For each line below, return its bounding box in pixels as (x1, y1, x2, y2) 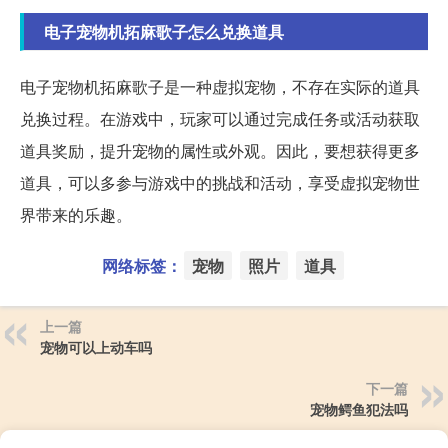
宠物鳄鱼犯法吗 (310, 399, 408, 420)
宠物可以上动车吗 (40, 337, 152, 358)
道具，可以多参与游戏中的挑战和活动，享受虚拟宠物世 (20, 171, 420, 195)
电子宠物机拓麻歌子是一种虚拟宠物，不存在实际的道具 (20, 75, 420, 99)
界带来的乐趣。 (20, 203, 132, 227)
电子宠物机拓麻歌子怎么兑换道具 (44, 20, 284, 44)
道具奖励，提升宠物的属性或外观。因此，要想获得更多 (20, 139, 420, 163)
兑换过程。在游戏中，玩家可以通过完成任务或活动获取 (20, 107, 420, 131)
